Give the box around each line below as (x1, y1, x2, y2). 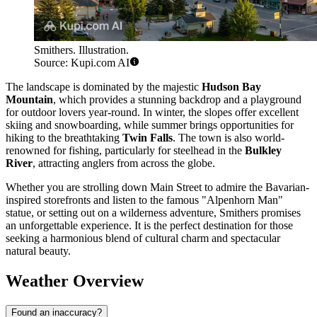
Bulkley (245, 144, 282, 157)
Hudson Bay (202, 81, 261, 93)
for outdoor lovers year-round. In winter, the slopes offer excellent (6, 106, 299, 119)
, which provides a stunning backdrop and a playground (53, 93, 301, 106)
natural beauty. (6, 245, 71, 258)
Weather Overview (6, 272, 144, 291)
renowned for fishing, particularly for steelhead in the (6, 144, 245, 157)
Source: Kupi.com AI (34, 57, 129, 69)
